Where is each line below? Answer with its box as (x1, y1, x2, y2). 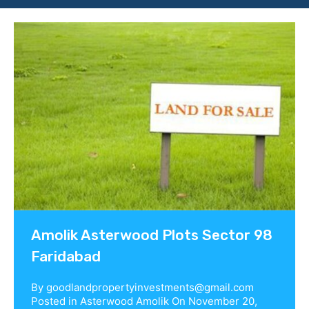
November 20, (188, 294, 257, 308)
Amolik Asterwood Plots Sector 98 (31, 226, 272, 243)
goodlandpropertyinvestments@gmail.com (46, 280, 254, 294)
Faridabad (31, 247, 101, 265)
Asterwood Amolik (80, 294, 169, 308)
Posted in (31, 294, 80, 308)
